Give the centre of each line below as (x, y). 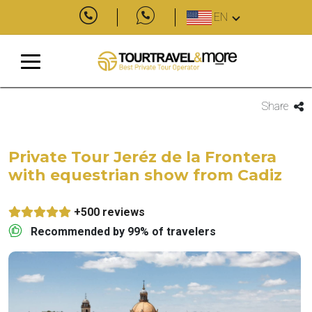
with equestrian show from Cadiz (145, 175)
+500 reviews (109, 212)
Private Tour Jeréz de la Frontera (142, 157)
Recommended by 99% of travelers (123, 232)
